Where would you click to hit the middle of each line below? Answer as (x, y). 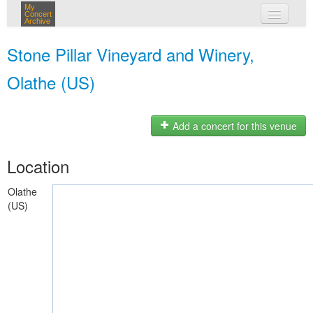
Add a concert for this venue (233, 126)
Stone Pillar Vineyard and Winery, (131, 54)
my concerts (177, 41)
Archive (37, 21)
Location (38, 166)
